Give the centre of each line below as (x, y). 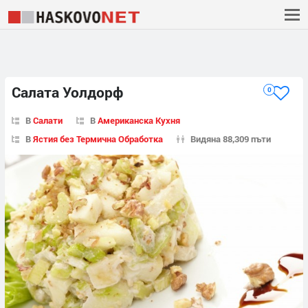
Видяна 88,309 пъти (231, 139)
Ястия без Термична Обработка (98, 139)
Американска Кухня (139, 120)
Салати (48, 120)
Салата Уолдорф (67, 92)
